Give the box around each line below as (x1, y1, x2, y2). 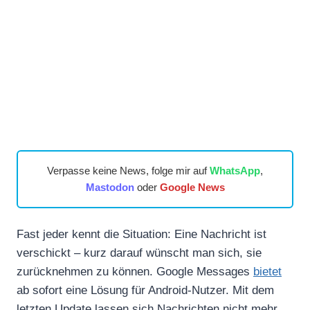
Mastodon (85, 181, 134, 193)
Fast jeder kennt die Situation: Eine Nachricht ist (17, 227, 266, 241)
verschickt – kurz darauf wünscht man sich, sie (17, 246, 262, 259)
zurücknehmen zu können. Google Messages (17, 264, 253, 278)
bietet (253, 264, 282, 278)
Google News (159, 181, 225, 193)
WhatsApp (210, 164, 260, 176)
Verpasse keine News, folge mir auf (47, 164, 210, 176)
